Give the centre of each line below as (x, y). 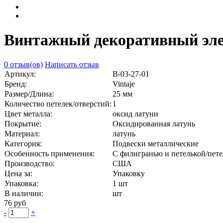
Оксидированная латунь (154, 123)
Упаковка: (21, 183)
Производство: (30, 163)
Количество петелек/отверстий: (58, 104)
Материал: (22, 133)
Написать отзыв (72, 64)
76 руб (15, 203)
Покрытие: (23, 123)
